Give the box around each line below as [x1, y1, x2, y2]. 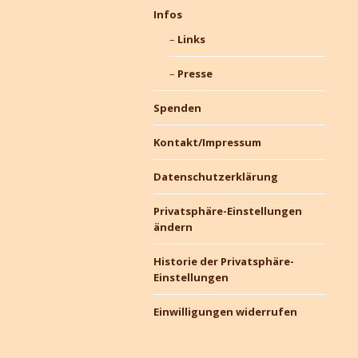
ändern [153, 220, 193, 234]
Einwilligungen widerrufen [153, 304, 297, 319]
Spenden [153, 101, 201, 115]
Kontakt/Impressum [153, 135, 261, 149]
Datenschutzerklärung [153, 169, 278, 184]
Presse [177, 66, 213, 81]
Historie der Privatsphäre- [153, 254, 294, 268]
